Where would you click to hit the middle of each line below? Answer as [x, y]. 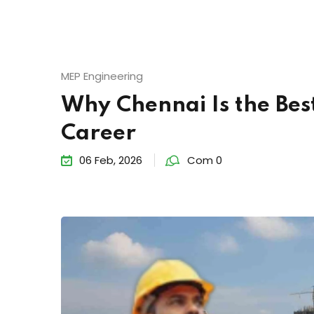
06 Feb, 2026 [111, 202]
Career [98, 176]
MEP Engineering [102, 118]
